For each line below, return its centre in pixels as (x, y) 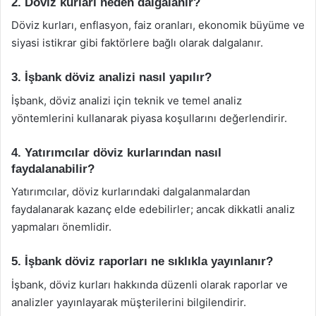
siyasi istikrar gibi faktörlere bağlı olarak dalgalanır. (137, 43)
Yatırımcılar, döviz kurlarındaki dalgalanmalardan (131, 192)
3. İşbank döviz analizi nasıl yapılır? (111, 77)
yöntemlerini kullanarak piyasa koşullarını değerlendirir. (149, 118)
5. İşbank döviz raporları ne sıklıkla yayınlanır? (142, 261)
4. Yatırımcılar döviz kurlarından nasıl (116, 152)
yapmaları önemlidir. (61, 227)
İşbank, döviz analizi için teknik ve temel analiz (127, 100)
